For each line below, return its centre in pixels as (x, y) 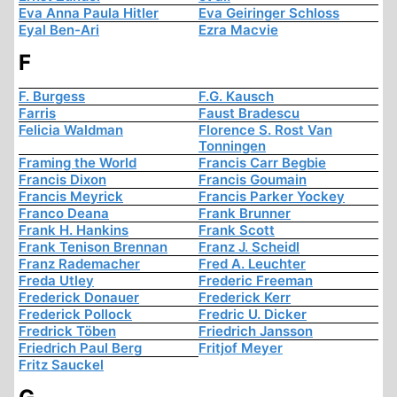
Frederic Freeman (256, 281)
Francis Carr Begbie (262, 163)
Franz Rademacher (79, 264)
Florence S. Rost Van (265, 130)
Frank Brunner (245, 214)
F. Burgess (52, 97)
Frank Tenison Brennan (93, 247)
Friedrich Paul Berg (80, 348)
